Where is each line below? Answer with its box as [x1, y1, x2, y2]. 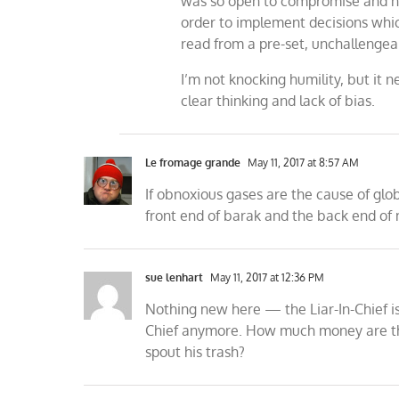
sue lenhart [145, 271, 204, 284]
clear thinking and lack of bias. [181, 92, 376, 110]
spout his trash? [145, 343, 246, 361]
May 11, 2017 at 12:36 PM [208, 271, 325, 284]
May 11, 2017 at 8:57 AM [245, 156, 360, 169]
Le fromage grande [145, 156, 241, 169]
